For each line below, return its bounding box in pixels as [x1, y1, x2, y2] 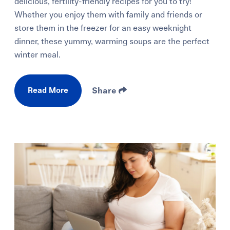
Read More [28, 87, 69, 95]
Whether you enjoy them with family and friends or [14, 11, 203, 20]
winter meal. [14, 51, 61, 60]
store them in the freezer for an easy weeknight [14, 24, 192, 33]
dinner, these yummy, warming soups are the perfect [14, 37, 210, 46]
